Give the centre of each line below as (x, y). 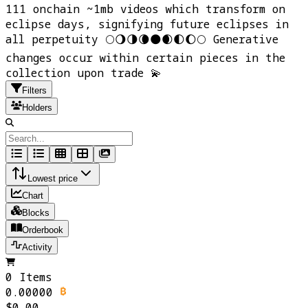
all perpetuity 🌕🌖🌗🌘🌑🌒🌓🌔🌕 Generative (142, 40)
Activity (37, 247)
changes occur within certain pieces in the (145, 58)
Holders (37, 108)
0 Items (29, 277)
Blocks (36, 213)
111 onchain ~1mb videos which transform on (145, 9)
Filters (34, 91)
